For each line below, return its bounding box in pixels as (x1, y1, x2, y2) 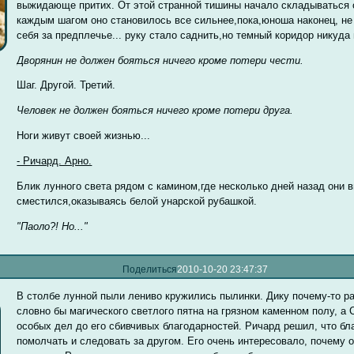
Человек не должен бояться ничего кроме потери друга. (17, 104, 294, 117)
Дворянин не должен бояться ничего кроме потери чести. (17, 54, 304, 66)
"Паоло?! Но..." (17, 220, 88, 232)
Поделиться (122, 264, 178, 274)
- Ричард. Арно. (17, 155, 92, 168)
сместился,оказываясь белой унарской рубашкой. (17, 195, 258, 208)
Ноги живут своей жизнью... (17, 130, 151, 142)
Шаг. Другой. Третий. (17, 79, 116, 92)
